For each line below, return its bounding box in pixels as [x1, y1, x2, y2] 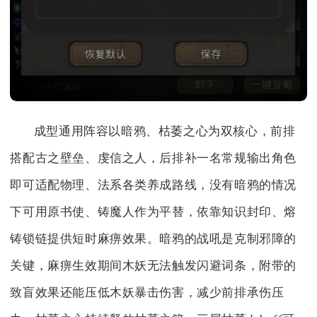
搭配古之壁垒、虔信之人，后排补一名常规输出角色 [10, 151, 297, 165]
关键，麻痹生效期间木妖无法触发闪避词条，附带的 [10, 258, 297, 272]
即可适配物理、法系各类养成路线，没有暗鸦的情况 [10, 178, 297, 192]
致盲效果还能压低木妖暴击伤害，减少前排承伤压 [10, 285, 284, 299]
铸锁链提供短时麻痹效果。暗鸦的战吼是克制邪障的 [10, 231, 297, 246]
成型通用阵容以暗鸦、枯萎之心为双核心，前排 [33, 124, 296, 138]
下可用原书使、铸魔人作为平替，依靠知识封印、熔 [10, 204, 297, 219]
